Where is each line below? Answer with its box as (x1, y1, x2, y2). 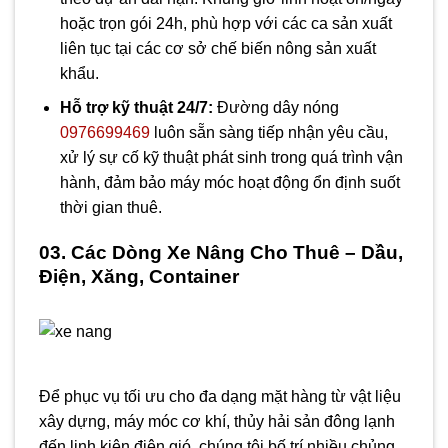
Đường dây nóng (212, 99, 339, 117)
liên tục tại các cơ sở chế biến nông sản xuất (59, 39, 376, 57)
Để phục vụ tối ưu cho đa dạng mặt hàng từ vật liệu (39, 388, 401, 406)
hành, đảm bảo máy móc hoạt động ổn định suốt (59, 174, 400, 192)
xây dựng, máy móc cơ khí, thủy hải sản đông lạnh (39, 413, 395, 431)
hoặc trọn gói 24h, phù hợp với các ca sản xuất (59, 14, 392, 32)
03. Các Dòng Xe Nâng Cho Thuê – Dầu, (39, 241, 403, 263)
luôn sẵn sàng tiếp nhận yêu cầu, (149, 124, 388, 142)
